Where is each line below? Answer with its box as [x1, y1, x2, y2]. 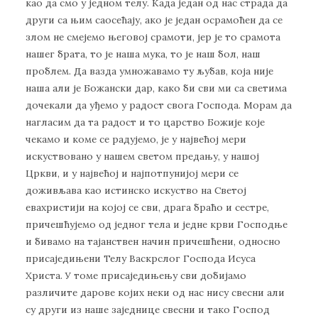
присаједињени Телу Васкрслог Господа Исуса [26, 252, 256, 265]
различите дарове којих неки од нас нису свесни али [26, 286, 285, 300]
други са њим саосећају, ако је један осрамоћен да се [26, 13, 283, 27]
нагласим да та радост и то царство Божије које [26, 116, 265, 129]
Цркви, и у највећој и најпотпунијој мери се [26, 167, 238, 180]
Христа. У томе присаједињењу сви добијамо [26, 269, 246, 283]
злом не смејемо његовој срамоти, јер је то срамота [26, 31, 280, 44]
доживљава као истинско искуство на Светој [26, 184, 246, 197]
